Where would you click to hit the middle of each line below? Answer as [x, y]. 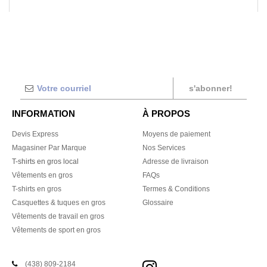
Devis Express [35, 134]
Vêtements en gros [42, 176]
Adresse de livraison [176, 162]
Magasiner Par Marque [49, 148]
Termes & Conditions [176, 189]
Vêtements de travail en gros [58, 217]
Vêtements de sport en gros [56, 230]
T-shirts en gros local [45, 162]
